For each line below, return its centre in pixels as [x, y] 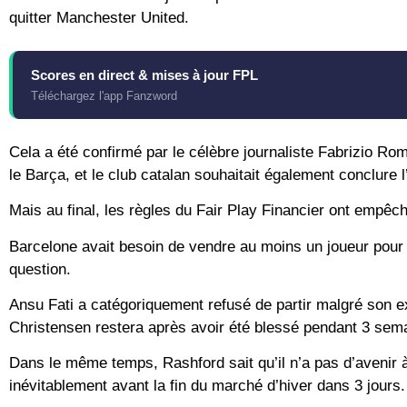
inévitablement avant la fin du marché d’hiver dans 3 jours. [207, 386]
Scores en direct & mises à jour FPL [144, 74]
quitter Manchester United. [99, 17]
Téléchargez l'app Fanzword [104, 95]
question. [40, 269]
